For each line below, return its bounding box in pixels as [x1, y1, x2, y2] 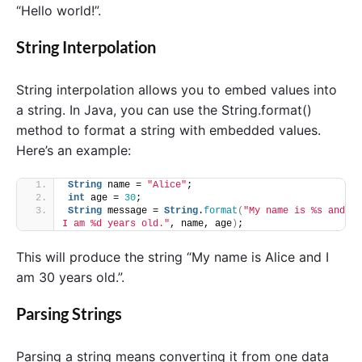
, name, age [170, 217, 232, 229]
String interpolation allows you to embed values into [16, 82, 337, 99]
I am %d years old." [62, 217, 170, 229]
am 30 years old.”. [16, 268, 124, 285]
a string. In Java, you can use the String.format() [16, 102, 312, 119]
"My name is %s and [243, 204, 345, 217]
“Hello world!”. [16, 2, 101, 19]
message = [102, 204, 164, 217]
